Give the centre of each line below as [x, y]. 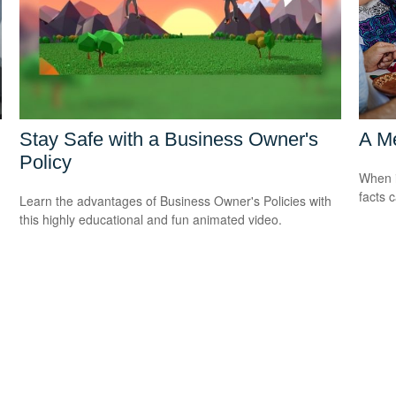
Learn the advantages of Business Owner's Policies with [176, 200]
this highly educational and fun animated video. [151, 219]
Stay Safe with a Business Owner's [169, 139]
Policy [46, 162]
